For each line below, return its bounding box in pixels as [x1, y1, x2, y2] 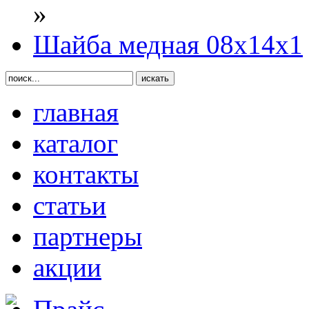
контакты [33, 159, 139, 189]
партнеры [33, 221, 142, 251]
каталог [33, 128, 118, 158]
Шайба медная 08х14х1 [33, 30, 303, 59]
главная [33, 97, 119, 127]
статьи [33, 190, 106, 220]
